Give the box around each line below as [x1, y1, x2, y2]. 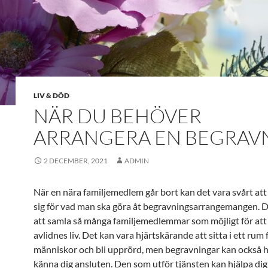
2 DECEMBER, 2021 [44, 156, 108, 165]
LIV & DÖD [33, 91, 69, 100]
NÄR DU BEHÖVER [33, 103, 202, 128]
